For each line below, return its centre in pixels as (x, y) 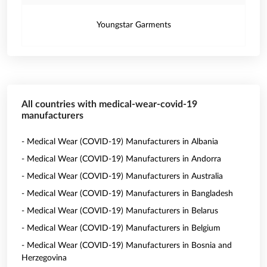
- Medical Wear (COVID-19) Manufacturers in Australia (122, 176)
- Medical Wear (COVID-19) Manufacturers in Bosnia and (127, 246)
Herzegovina (44, 258)
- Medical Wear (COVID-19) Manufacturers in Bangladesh (127, 194)
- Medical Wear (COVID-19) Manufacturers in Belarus (120, 211)
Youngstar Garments (133, 25)
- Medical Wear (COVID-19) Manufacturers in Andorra (121, 159)
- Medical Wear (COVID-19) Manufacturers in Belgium (121, 228)
